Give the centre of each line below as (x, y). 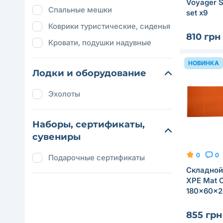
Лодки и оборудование (89, 73)
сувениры (56, 137)
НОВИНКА (204, 63)
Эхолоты (64, 94)
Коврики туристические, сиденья (109, 26)
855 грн (204, 215)
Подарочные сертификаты (97, 158)
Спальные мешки (80, 10)
